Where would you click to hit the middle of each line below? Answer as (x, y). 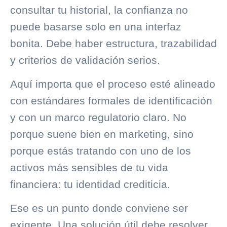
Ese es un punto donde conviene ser (99, 208)
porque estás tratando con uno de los (101, 150)
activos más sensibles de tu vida (89, 167)
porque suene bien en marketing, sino (102, 134)
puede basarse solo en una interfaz (96, 26)
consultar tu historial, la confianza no (99, 10)
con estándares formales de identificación (111, 100)
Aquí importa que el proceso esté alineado (113, 84)
